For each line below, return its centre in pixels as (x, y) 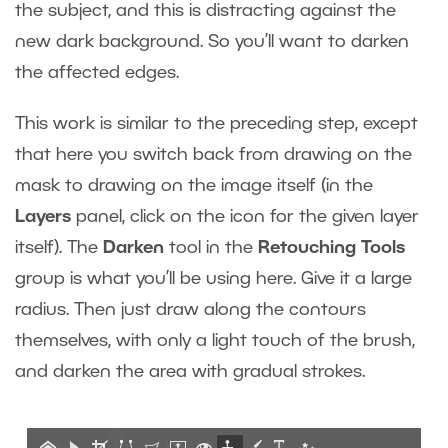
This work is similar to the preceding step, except (216, 123)
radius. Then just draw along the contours (190, 309)
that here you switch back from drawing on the (213, 154)
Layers (43, 216)
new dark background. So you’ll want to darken (212, 41)
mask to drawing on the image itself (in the (194, 185)
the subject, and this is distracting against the (205, 10)
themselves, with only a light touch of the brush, (215, 340)
